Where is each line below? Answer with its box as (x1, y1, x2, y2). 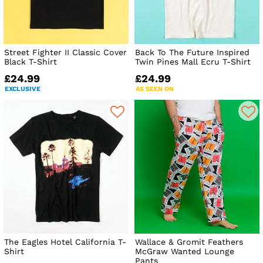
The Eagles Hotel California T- (4, 237, 126, 247)
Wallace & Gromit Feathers (135, 237, 244, 247)
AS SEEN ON (136, 85, 174, 93)
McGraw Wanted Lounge (135, 247, 235, 257)
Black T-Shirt (4, 56, 57, 66)
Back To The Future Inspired (135, 47, 250, 57)
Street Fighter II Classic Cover (4, 47, 127, 57)
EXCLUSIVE (5, 85, 41, 93)
